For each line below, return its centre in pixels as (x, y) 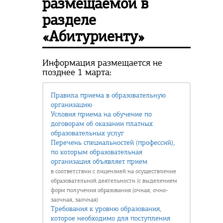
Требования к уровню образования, (106, 209)
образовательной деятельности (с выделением (114, 181)
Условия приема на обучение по (101, 114)
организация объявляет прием (99, 162)
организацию (71, 105)
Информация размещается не (102, 63)
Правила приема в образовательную (108, 95)
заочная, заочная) (74, 200)
